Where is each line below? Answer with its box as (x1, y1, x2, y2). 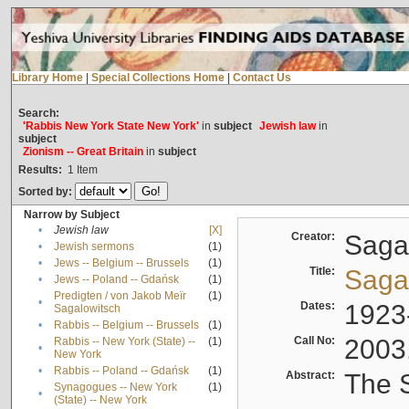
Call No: (293, 334, 341, 348)
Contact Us (232, 71, 291, 85)
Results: (17, 163, 62, 177)
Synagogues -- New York (53, 381, 177, 394)
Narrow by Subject (23, 208, 120, 222)
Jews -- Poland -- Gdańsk (53, 273, 179, 287)
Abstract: (285, 369, 341, 383)
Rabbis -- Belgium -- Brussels (53, 319, 199, 332)
